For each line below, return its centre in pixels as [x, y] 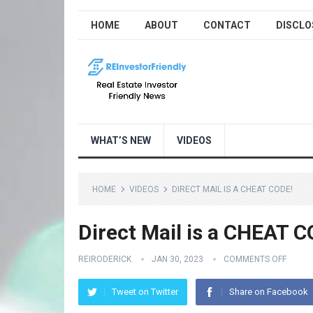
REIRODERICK [105, 259]
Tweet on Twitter [145, 292]
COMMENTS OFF [255, 259]
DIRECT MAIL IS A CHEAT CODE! [232, 189]
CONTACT [227, 25]
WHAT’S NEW [121, 140]
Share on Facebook [269, 292]
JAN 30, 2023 [177, 259]
